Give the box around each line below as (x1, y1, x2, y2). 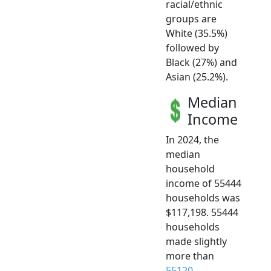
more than (166, 249, 214, 263)
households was (166, 191, 240, 205)
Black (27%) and (166, 56, 237, 70)
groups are (166, 12, 217, 26)
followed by (166, 41, 219, 55)
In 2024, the (166, 133, 219, 147)
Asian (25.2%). (166, 70, 228, 84)
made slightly (166, 235, 227, 249)
